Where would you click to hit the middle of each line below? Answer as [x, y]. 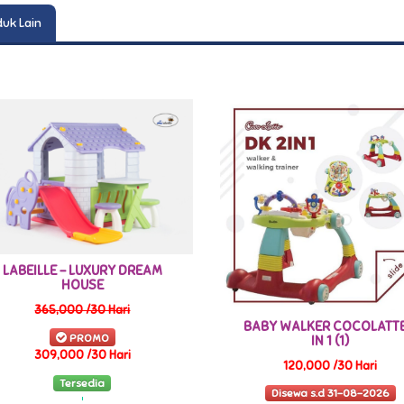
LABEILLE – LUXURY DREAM [82, 270]
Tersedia [83, 383]
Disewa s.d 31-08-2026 [330, 394]
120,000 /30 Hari [331, 366]
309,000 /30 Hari [82, 356]
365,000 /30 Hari [83, 310]
